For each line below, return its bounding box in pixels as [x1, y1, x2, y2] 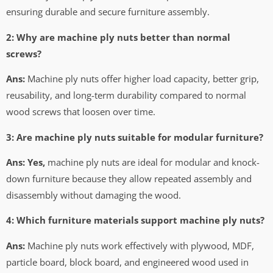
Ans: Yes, [6, 156, 45, 169]
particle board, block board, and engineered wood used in [6, 255, 249, 268]
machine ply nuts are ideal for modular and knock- [45, 156, 260, 169]
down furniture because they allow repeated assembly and [6, 172, 252, 185]
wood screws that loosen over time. [6, 105, 155, 118]
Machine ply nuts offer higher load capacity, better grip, [25, 73, 259, 85]
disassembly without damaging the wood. [6, 189, 181, 202]
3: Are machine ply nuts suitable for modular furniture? [6, 130, 263, 143]
